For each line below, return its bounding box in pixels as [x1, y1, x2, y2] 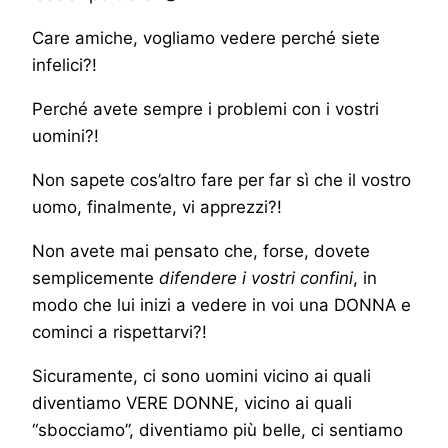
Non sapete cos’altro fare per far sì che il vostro [32, 170, 411, 191]
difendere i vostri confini [159, 268, 353, 289]
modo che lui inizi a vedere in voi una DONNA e [32, 295, 411, 316]
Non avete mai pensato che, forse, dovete [32, 241, 370, 262]
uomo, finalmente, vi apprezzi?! [32, 197, 282, 218]
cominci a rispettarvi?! [32, 322, 207, 343]
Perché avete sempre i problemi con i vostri [32, 99, 379, 120]
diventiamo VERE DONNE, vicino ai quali [32, 393, 352, 414]
